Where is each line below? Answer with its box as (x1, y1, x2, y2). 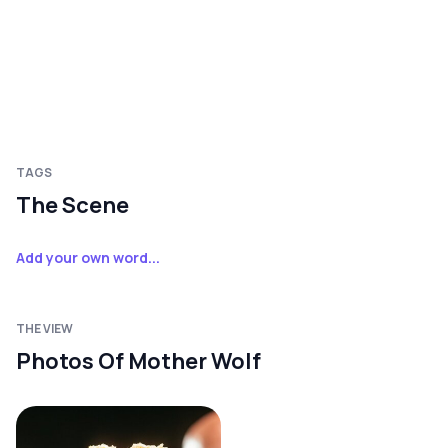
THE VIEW (16, 320, 73, 338)
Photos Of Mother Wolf (16, 346, 261, 377)
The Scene (16, 190, 129, 221)
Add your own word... (16, 248, 160, 268)
